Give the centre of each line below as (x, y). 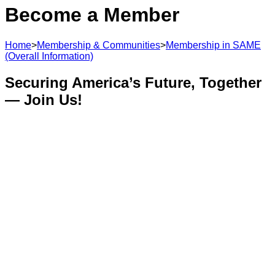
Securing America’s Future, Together (133, 82)
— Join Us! (44, 99)
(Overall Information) (49, 56)
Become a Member (92, 15)
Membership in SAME (213, 45)
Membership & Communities (99, 45)
